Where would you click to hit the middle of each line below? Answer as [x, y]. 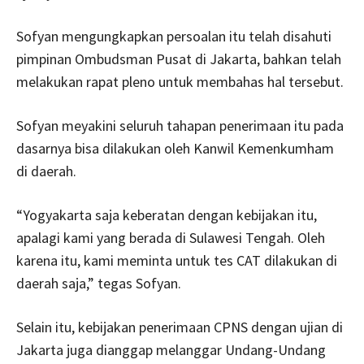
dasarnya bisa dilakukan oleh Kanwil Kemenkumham [175, 148]
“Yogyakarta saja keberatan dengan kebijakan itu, [167, 214]
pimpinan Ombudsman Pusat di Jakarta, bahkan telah [179, 58]
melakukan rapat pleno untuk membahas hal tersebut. [180, 81]
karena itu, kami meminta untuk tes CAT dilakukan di [177, 260]
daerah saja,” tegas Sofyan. [99, 283]
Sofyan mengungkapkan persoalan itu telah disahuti [174, 36]
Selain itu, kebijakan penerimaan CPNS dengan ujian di [180, 327]
